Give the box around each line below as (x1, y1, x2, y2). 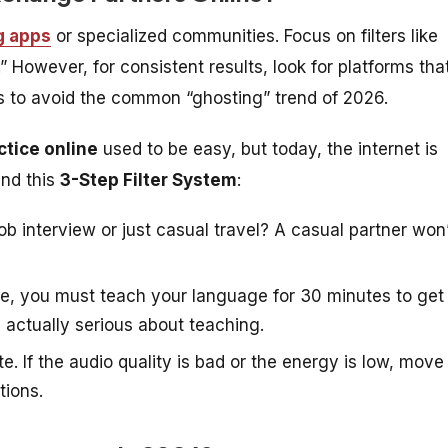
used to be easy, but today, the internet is (98, 138, 438, 159)
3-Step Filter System (60, 169, 237, 190)
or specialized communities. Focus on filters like (51, 25, 438, 46)
